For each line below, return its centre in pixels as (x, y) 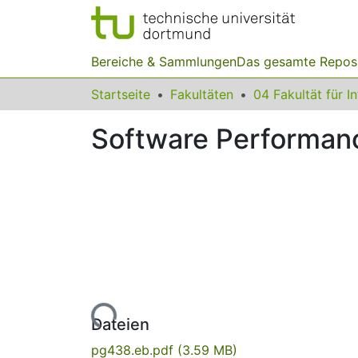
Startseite (121, 94)
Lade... (97, 322)
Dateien (120, 324)
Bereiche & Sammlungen (164, 62)
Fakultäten (202, 94)
